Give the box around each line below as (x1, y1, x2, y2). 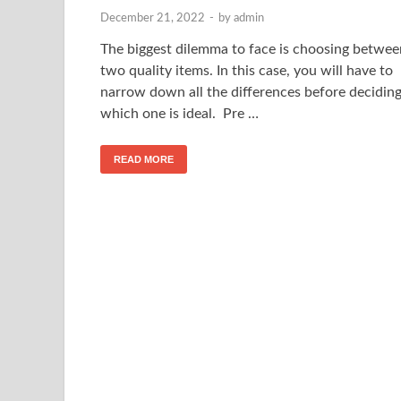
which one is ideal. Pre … (100, 106, 259, 121)
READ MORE (114, 153, 174, 165)
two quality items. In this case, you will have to (100, 63, 393, 78)
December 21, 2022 (100, 12, 205, 24)
